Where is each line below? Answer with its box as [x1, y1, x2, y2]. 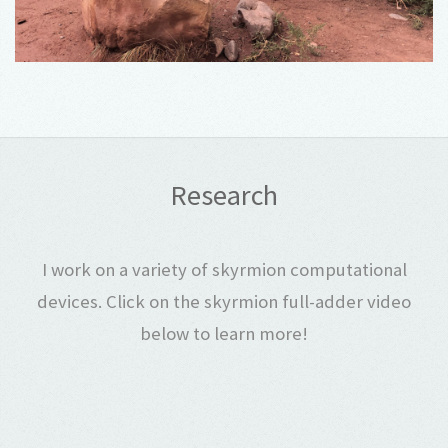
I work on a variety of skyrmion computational [41, 257, 407, 281]
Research [170, 177, 278, 214]
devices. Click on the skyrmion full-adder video [37, 289, 411, 313]
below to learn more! [140, 321, 308, 345]
